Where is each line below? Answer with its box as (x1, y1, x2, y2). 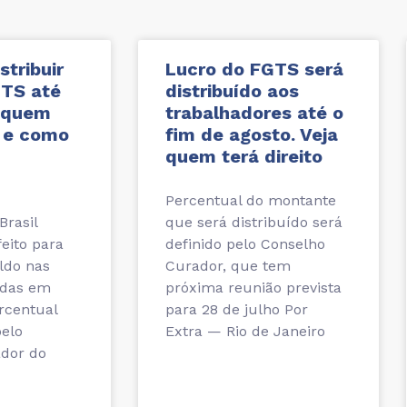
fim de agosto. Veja (165, 124, 338, 146)
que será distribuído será (165, 213, 342, 232)
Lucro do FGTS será (165, 58, 343, 81)
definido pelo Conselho (165, 235, 325, 253)
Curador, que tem (165, 257, 291, 275)
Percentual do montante (165, 192, 336, 210)
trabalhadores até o (165, 102, 343, 124)
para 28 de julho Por (165, 301, 308, 319)
